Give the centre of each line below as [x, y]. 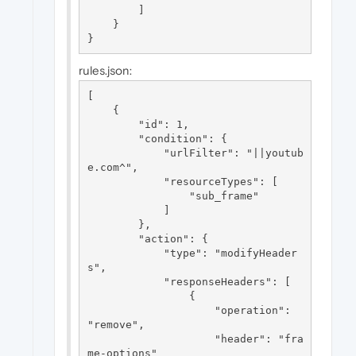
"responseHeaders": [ [125, 281]
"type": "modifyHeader [125, 253]
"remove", [116, 324]
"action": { [112, 238]
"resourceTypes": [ [125, 181]
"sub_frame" [138, 195]
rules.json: [105, 71]
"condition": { [112, 138]
